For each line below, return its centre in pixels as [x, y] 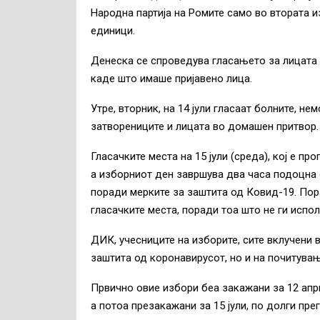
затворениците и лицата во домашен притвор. [205, 127]
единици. [113, 31]
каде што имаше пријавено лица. [171, 79]
